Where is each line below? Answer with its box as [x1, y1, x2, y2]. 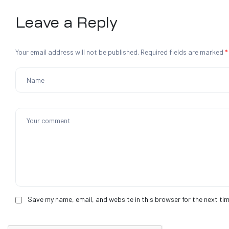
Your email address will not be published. [15, 48, 139, 57]
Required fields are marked [141, 48, 225, 57]
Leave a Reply [15, 15, 118, 30]
